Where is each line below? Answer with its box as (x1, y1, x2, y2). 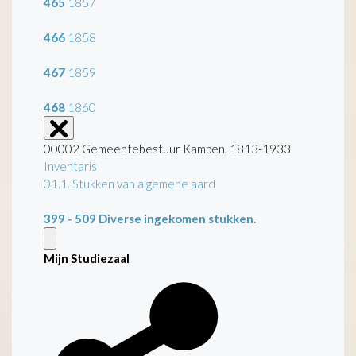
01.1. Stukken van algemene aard (44, 176, 215, 191)
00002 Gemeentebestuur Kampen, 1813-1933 (44, 141, 291, 156)
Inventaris (44, 158, 97, 173)
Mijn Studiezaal (44, 250, 130, 265)
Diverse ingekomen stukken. (99, 211, 256, 226)
